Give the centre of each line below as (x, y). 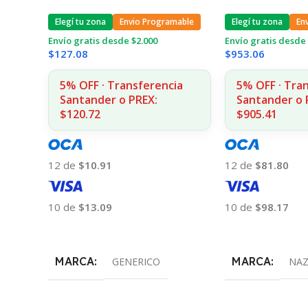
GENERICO (136, 262)
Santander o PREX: (109, 100)
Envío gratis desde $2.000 (103, 41)
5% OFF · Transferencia (121, 86)
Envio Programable (157, 22)
